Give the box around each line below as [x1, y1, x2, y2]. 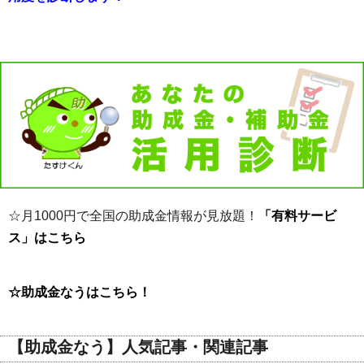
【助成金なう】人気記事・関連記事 [8, 337, 268, 357]
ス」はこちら [8, 231, 86, 245]
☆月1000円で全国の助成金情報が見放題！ [8, 209, 258, 223]
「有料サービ [258, 209, 336, 223]
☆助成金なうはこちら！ [8, 285, 151, 300]
